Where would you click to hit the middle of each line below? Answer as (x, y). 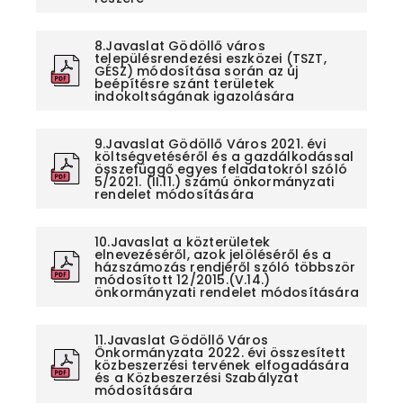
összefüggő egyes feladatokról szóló (221, 169)
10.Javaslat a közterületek (183, 242)
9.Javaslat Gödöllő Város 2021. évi (210, 143)
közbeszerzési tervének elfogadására (222, 365)
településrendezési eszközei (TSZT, (210, 58)
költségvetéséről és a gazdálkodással (224, 156)
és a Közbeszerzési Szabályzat (197, 377)
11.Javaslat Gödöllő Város (181, 340)
